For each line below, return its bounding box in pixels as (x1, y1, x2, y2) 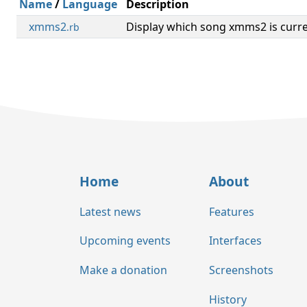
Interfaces (209, 233, 262, 249)
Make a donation (79, 262, 167, 278)
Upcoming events (79, 233, 171, 249)
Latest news (79, 204, 141, 219)
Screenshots (209, 262, 273, 278)
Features (209, 204, 254, 219)
